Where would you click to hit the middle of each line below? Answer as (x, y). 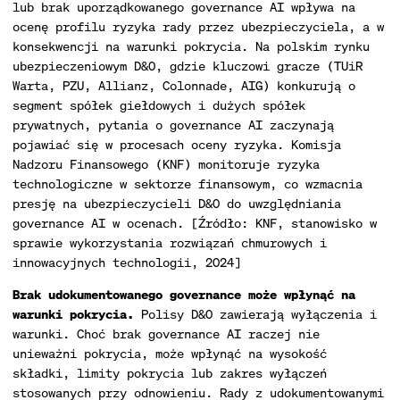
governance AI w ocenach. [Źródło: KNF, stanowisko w (195, 223)
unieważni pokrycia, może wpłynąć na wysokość (170, 353)
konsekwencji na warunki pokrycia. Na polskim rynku (191, 46)
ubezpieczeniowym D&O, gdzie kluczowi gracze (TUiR (187, 66)
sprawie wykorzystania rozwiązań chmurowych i (170, 242)
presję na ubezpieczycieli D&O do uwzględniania (177, 203)
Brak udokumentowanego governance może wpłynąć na (184, 294)
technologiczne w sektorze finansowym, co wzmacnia (187, 183)
